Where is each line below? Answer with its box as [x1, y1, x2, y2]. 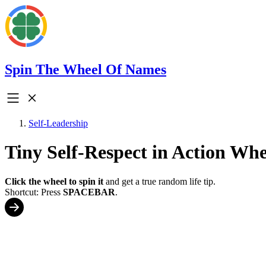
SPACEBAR [63, 186, 115, 197]
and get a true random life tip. [103, 176, 216, 186]
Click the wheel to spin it [5, 176, 103, 186]
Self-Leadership [28, 118, 88, 128]
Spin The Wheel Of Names [5, 61, 166, 77]
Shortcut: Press [5, 186, 63, 197]
